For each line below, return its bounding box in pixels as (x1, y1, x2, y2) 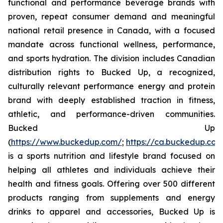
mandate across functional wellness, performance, (8, 39, 215, 50)
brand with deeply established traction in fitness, (8, 95, 215, 106)
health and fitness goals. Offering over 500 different (8, 179, 215, 189)
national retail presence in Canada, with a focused (8, 25, 215, 36)
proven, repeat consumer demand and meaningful (8, 11, 215, 22)
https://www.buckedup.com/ (11, 137, 122, 147)
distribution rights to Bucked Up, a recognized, (8, 67, 215, 78)
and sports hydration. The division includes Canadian (8, 53, 215, 64)
